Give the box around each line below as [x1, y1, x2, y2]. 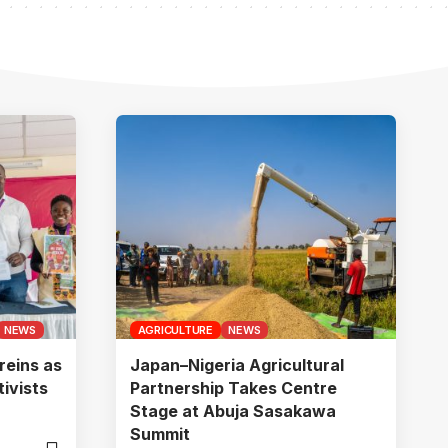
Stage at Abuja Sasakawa [130, 400, 336, 421]
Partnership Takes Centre [130, 377, 337, 398]
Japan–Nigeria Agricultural [130, 354, 344, 375]
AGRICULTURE [137, 322, 213, 337]
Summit [130, 423, 190, 444]
